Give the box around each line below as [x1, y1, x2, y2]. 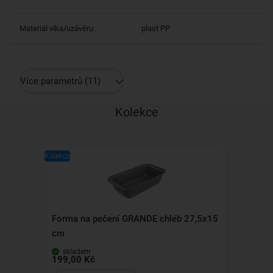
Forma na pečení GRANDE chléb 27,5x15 [51, 213, 218, 224]
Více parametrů [20, 75, 82, 87]
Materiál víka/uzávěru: [19, 24, 95, 33]
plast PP [141, 24, 170, 33]
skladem [60, 247, 91, 256]
